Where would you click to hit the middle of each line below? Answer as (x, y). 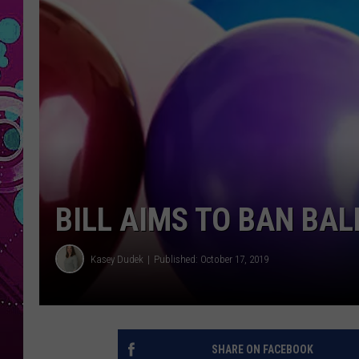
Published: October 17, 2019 (211, 259)
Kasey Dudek (117, 259)
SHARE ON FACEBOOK (262, 350)
